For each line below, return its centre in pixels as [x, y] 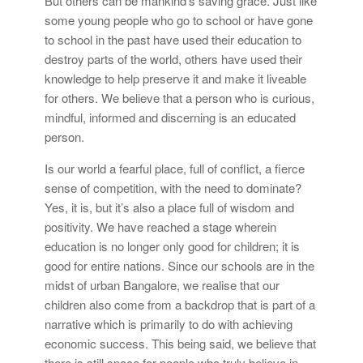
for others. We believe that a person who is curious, [179, 97]
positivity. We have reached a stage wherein [160, 226]
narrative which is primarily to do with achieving [169, 323]
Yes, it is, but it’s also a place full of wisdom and [169, 207]
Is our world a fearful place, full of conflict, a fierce [175, 168]
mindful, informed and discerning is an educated [170, 117]
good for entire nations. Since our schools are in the [179, 265]
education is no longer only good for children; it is [172, 246]
